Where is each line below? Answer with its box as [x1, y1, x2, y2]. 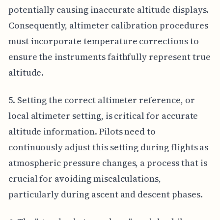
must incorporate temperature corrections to [8, 34, 199, 47]
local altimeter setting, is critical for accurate [8, 109, 198, 122]
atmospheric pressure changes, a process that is [8, 156, 207, 169]
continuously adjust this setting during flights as [8, 140, 209, 153]
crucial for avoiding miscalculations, [8, 172, 162, 185]
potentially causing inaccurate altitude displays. [8, 3, 209, 16]
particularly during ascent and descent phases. [8, 188, 203, 200]
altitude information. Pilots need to [8, 125, 156, 137]
